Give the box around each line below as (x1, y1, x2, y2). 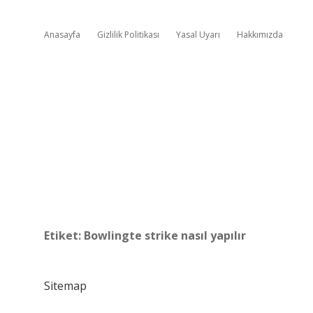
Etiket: (44, 228, 84, 243)
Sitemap (44, 278, 87, 293)
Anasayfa (44, 29, 80, 41)
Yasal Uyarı (176, 29, 220, 41)
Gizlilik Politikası (97, 29, 159, 41)
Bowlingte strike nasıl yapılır (84, 228, 246, 243)
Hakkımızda (237, 29, 283, 41)
